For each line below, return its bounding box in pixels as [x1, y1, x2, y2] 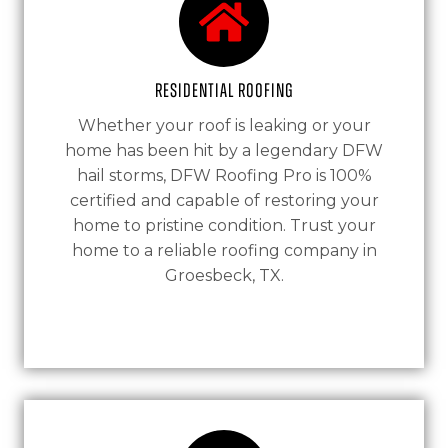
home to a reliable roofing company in [71, 241, 377, 260]
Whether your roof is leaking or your [77, 116, 371, 135]
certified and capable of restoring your [69, 191, 379, 210]
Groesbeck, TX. [164, 266, 284, 285]
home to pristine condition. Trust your [72, 216, 376, 235]
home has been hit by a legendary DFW [65, 141, 383, 160]
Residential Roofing [154, 80, 294, 101]
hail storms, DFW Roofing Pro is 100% [76, 166, 372, 185]
